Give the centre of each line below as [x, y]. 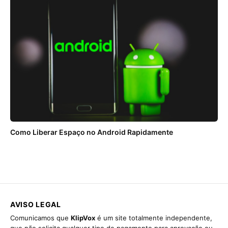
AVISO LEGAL [36, 205]
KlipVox [83, 218]
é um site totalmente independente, [154, 218]
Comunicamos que [40, 218]
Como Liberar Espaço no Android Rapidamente [92, 132]
